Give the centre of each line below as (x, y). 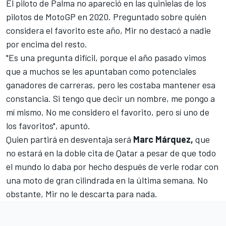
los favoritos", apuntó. (48, 125)
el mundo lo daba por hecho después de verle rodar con (112, 166)
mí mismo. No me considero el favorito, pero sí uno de (108, 112)
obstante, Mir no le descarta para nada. (82, 193)
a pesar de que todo (177, 153)
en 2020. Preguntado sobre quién (141, 16)
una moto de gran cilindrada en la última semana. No (107, 180)
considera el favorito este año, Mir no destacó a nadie (108, 30)
